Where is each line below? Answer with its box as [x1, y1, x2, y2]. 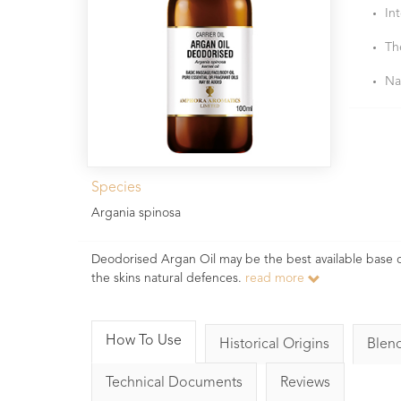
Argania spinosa [91, 206, 181, 219]
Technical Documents [106, 375, 243, 390]
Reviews [280, 375, 330, 390]
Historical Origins [219, 337, 329, 352]
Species [91, 180, 141, 195]
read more [245, 271, 308, 285]
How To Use [106, 333, 182, 348]
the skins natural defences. [91, 271, 245, 285]
